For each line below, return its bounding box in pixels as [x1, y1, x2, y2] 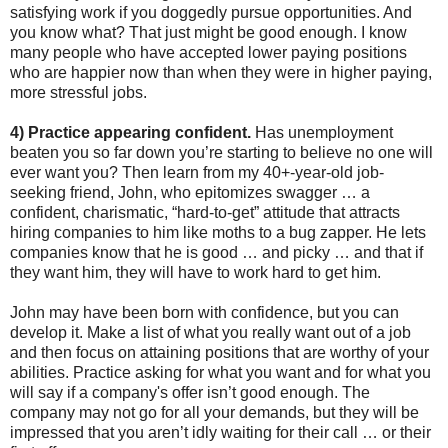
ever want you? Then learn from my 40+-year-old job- [10, 163, 384, 181]
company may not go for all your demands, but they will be [10, 403, 419, 421]
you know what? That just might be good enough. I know [10, 23, 407, 41]
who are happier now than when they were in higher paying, [10, 63, 432, 81]
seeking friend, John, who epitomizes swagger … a [10, 183, 370, 201]
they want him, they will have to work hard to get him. [10, 263, 381, 281]
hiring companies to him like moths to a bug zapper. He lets [10, 223, 426, 241]
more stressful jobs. [10, 83, 147, 101]
